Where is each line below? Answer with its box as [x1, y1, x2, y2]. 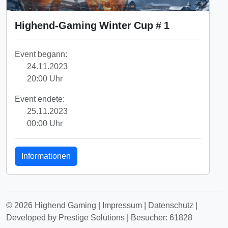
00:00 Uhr [25, 119, 63, 129]
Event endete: [15, 94, 65, 104]
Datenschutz [148, 201, 193, 211]
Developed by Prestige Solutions [6, 213, 125, 223]
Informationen [21, 151, 71, 161]
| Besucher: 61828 [125, 213, 192, 223]
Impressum [102, 201, 142, 211]
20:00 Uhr [25, 74, 63, 84]
